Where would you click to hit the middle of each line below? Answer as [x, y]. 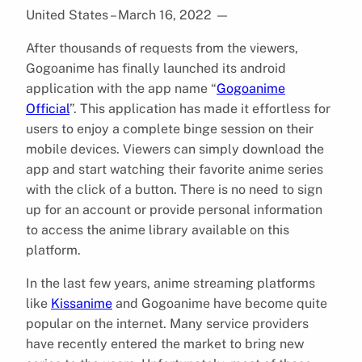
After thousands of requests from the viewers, [162, 48]
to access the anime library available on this [158, 229]
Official [48, 108]
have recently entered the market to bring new [165, 343]
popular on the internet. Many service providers [167, 323]
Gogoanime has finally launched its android [156, 68]
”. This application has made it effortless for [200, 108]
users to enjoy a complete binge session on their [170, 128]
